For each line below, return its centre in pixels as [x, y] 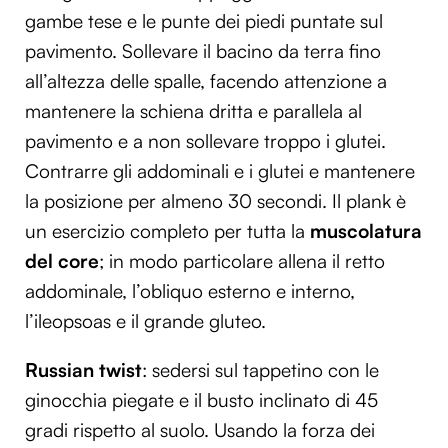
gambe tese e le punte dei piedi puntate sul [204, 20]
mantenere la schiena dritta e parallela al [193, 110]
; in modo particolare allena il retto [242, 260]
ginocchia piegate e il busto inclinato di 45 [201, 400]
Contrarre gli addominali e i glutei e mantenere [220, 170]
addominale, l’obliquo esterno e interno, [190, 290]
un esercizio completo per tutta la [167, 230]
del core [62, 260]
